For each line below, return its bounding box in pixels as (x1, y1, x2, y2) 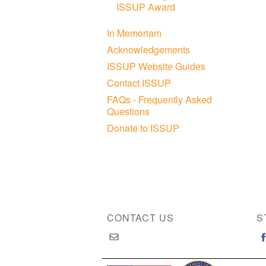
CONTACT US (107, 211, 175, 224)
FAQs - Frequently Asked (107, 92, 213, 106)
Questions (107, 104, 150, 118)
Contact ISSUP (107, 75, 172, 90)
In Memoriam (107, 26, 162, 40)
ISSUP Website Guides (107, 59, 206, 73)
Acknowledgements (107, 42, 191, 56)
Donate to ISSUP (107, 121, 180, 135)
